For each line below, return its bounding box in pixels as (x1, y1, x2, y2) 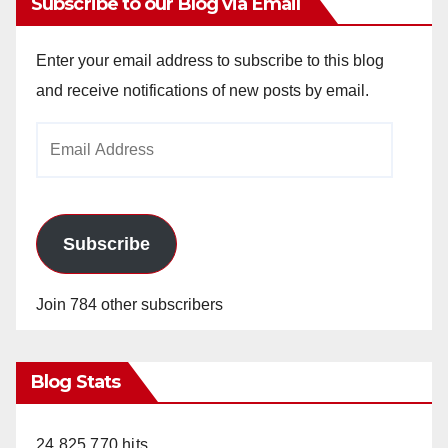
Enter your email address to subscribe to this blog (36, 51, 384, 69)
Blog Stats (31, 370, 120, 393)
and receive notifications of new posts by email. (36, 81, 369, 99)
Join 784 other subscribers (36, 295, 223, 313)
